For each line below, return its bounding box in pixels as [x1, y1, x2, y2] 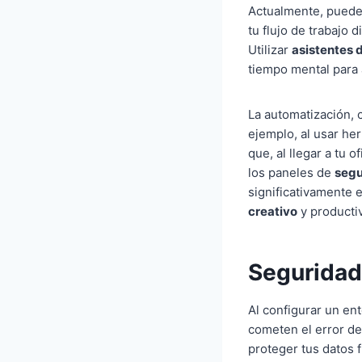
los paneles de [248, 165, 335, 180]
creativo [248, 204, 297, 219]
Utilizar [248, 42, 292, 57]
